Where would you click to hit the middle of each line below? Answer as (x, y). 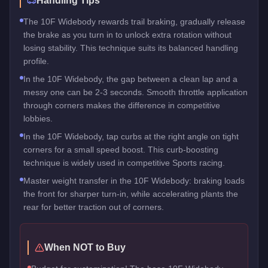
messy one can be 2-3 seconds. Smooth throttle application (135, 92)
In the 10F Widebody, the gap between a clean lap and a (130, 79)
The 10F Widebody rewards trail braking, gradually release (134, 21)
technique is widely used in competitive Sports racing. (124, 162)
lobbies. (38, 118)
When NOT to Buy (85, 247)
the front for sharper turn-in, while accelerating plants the (131, 194)
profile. (36, 61)
